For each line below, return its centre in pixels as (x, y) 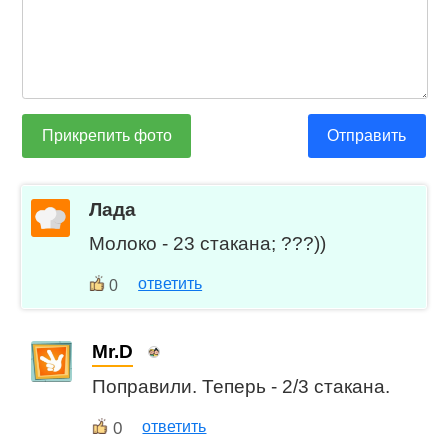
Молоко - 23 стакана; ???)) (208, 244)
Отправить (367, 136)
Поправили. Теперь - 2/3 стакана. (241, 387)
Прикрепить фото (106, 136)
